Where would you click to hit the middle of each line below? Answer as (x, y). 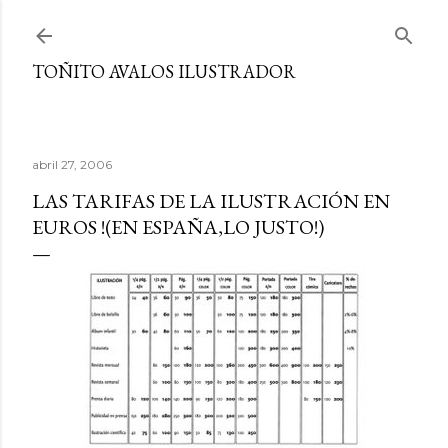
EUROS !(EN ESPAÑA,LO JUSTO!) (178, 227)
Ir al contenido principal (224, 25)
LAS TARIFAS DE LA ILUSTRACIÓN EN (211, 201)
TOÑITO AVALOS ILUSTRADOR (164, 71)
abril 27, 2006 (72, 164)
